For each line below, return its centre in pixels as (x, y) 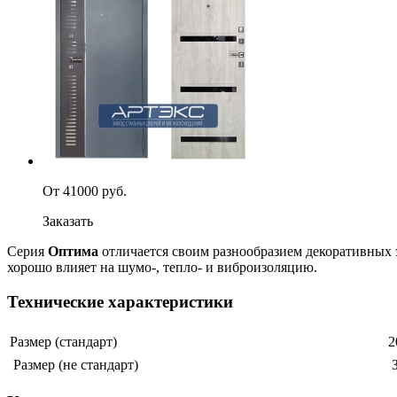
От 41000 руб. (85, 191)
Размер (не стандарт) (74, 365)
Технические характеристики (120, 301)
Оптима (73, 251)
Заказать (68, 221)
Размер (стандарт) (63, 342)
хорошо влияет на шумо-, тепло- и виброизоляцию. (162, 267)
